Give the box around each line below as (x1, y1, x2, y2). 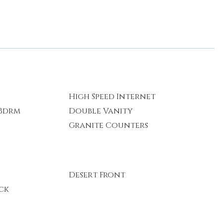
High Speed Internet (68, 91, 156, 102)
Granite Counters (68, 120, 148, 131)
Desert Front (68, 169, 125, 180)
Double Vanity (68, 106, 133, 116)
